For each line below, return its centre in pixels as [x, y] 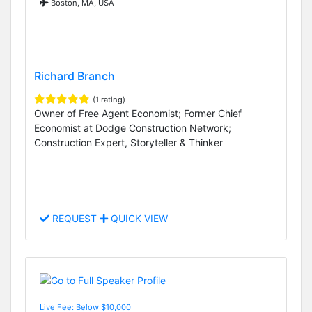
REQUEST [75, 219]
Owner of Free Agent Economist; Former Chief [138, 114]
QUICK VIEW [138, 219]
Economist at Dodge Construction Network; [133, 128]
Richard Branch [75, 76]
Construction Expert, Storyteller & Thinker [128, 143]
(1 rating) [109, 100]
